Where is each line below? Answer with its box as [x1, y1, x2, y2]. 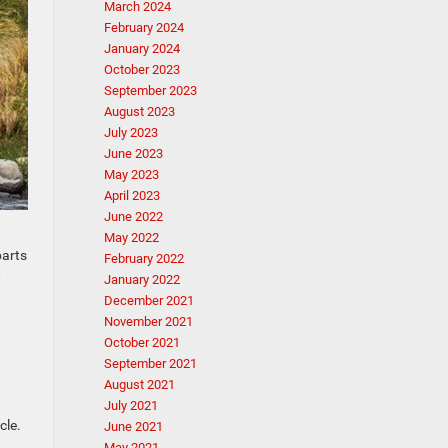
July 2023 [103, 125, 158, 140]
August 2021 [103, 377, 175, 392]
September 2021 [103, 356, 197, 371]
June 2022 [103, 209, 163, 224]
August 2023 [103, 104, 175, 119]
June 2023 [103, 146, 163, 161]
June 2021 [103, 419, 163, 434]
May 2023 [103, 167, 159, 182]
